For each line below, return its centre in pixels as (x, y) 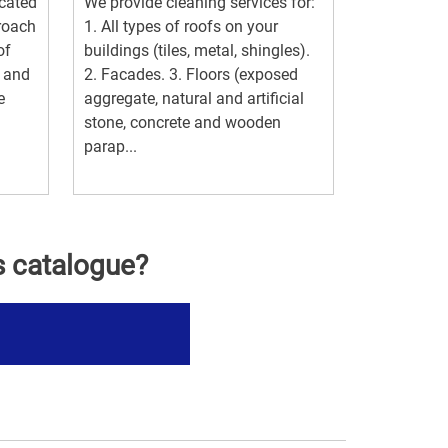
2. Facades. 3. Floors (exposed (191, 75)
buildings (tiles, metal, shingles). (197, 51)
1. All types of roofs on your (181, 27)
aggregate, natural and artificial (194, 99)
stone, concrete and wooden (182, 123)
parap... (110, 147)
